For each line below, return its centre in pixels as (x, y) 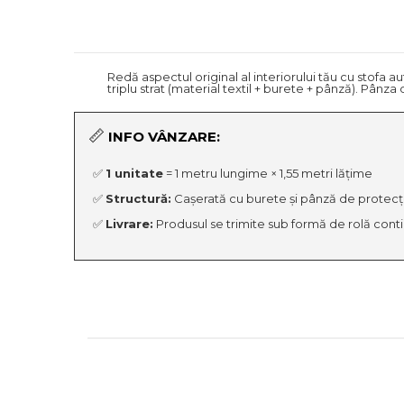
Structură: (138, 198)
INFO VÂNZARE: (164, 136)
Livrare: (129, 223)
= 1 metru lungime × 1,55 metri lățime (267, 173)
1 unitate (134, 173)
